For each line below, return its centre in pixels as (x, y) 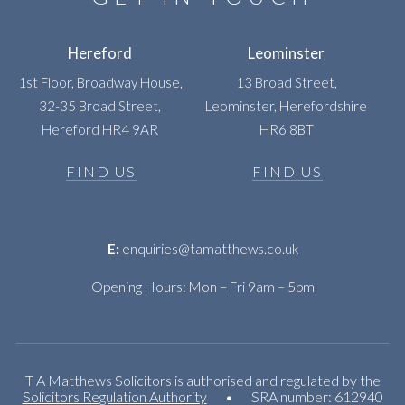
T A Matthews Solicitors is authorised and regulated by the (202, 381)
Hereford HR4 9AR (100, 129)
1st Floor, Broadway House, (100, 82)
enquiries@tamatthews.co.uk (208, 249)
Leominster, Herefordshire (287, 105)
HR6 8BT (286, 129)
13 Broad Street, (286, 82)
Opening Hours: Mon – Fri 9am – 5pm (202, 287)
